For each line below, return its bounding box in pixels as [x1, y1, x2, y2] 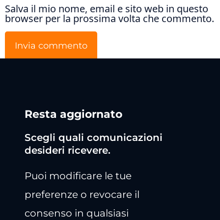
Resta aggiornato [25, 108, 122, 121]
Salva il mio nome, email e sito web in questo [5, 2, 208, 16]
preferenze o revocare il [25, 189, 139, 201]
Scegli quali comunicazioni [25, 132, 163, 144]
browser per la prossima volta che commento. [5, 12, 214, 26]
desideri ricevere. [25, 144, 110, 157]
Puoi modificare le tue [25, 170, 132, 182]
